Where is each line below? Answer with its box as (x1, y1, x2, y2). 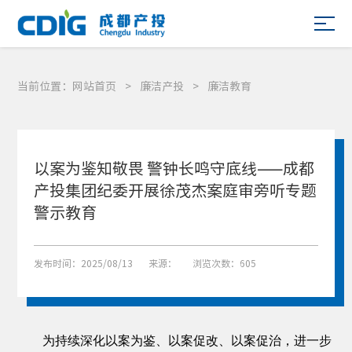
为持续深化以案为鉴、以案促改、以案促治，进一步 (42, 334, 332, 347)
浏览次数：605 (192, 258, 256, 268)
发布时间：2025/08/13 (33, 258, 133, 268)
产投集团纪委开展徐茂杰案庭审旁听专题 (33, 182, 317, 198)
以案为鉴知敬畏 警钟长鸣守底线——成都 (33, 160, 314, 176)
